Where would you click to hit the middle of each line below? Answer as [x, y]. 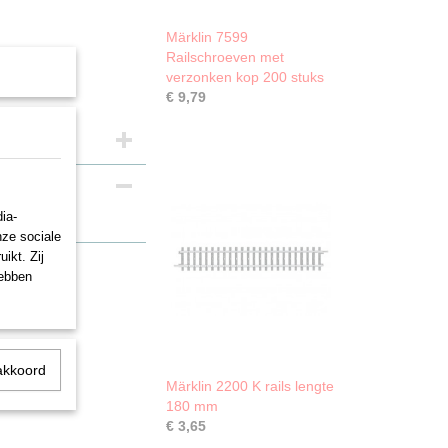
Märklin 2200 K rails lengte [250, 386]
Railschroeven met [225, 57]
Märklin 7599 [207, 37]
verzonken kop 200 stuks [245, 77]
